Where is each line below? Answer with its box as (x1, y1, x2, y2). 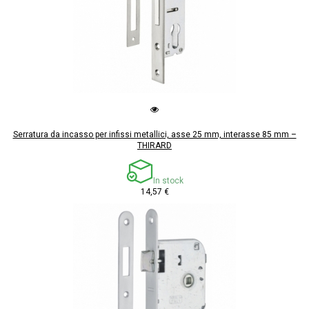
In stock (152, 176, 183, 186)
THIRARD (137, 141, 172, 151)
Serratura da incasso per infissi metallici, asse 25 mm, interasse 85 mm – (12, 130, 297, 140)
